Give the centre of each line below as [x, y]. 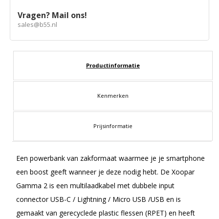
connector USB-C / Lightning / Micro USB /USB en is [99, 199]
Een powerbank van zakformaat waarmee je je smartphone [110, 158]
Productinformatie [113, 65]
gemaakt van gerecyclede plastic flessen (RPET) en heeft [106, 213]
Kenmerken [113, 95]
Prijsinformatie [113, 126]
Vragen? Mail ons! [52, 15]
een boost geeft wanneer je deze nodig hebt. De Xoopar [105, 172]
